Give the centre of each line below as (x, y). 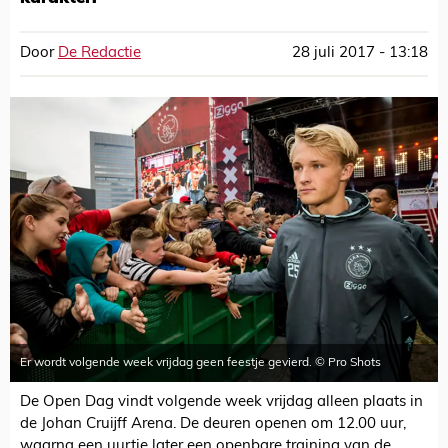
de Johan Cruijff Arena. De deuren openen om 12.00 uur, (213, 425)
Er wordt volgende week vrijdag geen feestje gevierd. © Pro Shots (200, 363)
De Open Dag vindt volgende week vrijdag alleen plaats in (221, 403)
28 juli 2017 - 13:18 (360, 53)
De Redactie (99, 53)
